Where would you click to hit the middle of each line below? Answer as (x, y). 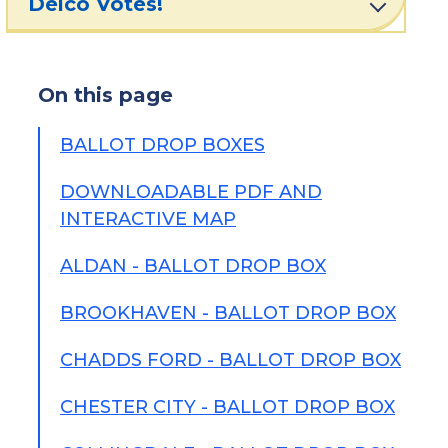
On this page (105, 95)
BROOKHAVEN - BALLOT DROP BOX (228, 313)
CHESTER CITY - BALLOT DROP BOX (227, 407)
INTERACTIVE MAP (148, 219)
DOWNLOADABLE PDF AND (191, 192)
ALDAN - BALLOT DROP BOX (193, 266)
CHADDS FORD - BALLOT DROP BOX (230, 360)
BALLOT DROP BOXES (162, 145)
